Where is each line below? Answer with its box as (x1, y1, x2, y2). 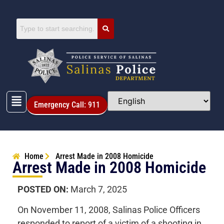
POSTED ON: (17, 183, 68, 194)
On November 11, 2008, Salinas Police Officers (17, 204, 200, 215)
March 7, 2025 (68, 183, 127, 194)
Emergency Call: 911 (33, 100, 100, 110)
